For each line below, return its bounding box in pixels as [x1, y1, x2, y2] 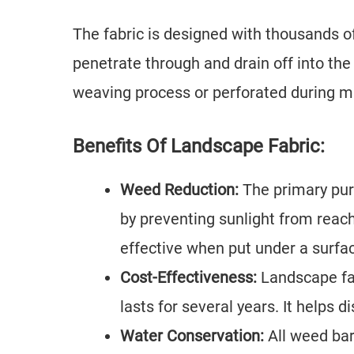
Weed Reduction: [120, 180, 243, 199]
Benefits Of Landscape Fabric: [73, 135, 325, 157]
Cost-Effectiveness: [120, 268, 257, 287]
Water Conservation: [120, 326, 268, 345]
